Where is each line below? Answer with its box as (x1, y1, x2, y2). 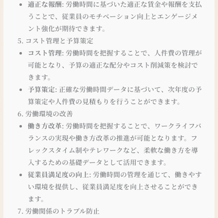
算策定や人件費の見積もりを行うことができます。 (27, 96, 184, 106)
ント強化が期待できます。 (27, 23, 109, 33)
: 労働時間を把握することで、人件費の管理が (61, 47, 202, 57)
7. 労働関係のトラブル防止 (18, 205, 100, 216)
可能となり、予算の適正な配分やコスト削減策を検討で (27, 59, 198, 70)
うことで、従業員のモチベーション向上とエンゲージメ (27, 11, 198, 21)
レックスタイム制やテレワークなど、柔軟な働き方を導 (27, 145, 198, 155)
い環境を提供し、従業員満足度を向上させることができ (27, 181, 198, 191)
